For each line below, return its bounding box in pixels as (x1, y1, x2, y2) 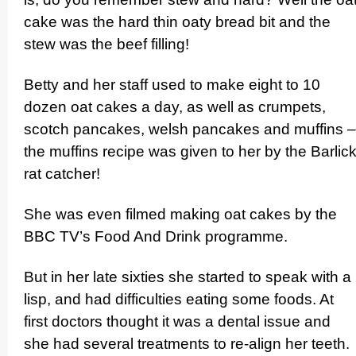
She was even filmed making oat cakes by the (24, 206, 337, 223)
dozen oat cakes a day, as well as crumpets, (24, 99, 326, 116)
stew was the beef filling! (24, 36, 189, 53)
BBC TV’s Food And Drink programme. (24, 228, 288, 246)
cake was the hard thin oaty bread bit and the (24, 14, 331, 31)
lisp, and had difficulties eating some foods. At (24, 290, 334, 308)
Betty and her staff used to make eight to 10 (24, 76, 320, 94)
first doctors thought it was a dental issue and (24, 312, 331, 330)
